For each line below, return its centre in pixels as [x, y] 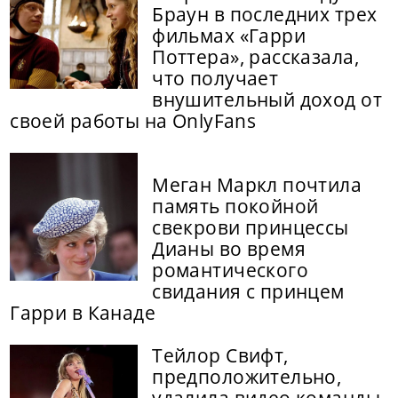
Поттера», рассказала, [255, 56]
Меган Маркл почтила [257, 184]
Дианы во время [229, 248]
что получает [215, 78]
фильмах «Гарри [229, 35]
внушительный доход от [267, 99]
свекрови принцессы [251, 227]
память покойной [235, 206]
